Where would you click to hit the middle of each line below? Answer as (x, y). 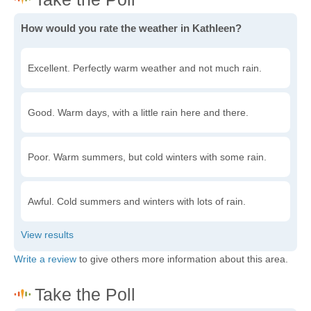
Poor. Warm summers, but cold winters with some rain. (147, 157)
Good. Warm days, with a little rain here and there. (138, 112)
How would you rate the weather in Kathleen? (131, 28)
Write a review (45, 259)
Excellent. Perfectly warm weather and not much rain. (145, 68)
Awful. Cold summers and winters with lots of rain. (137, 201)
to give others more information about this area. (182, 259)
